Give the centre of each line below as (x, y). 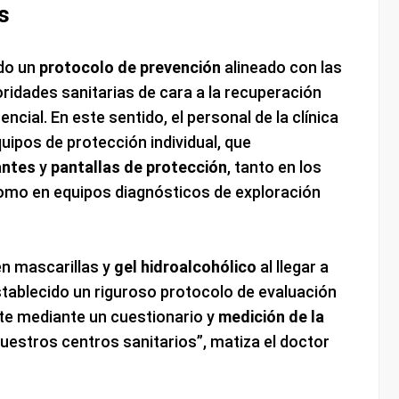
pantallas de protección (138, 167)
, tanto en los (274, 167)
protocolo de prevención (130, 68)
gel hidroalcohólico (185, 267)
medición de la (271, 317)
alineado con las (281, 68)
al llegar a (292, 267)
